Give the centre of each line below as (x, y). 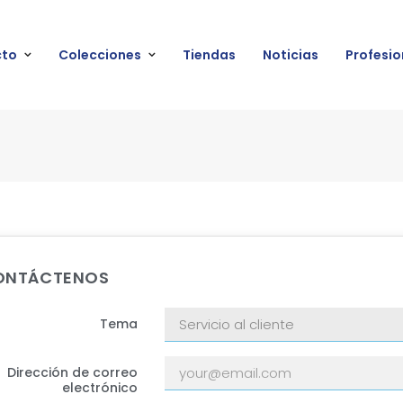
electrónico (99, 388)
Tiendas (210, 55)
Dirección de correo (72, 373)
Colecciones (100, 55)
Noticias (291, 55)
